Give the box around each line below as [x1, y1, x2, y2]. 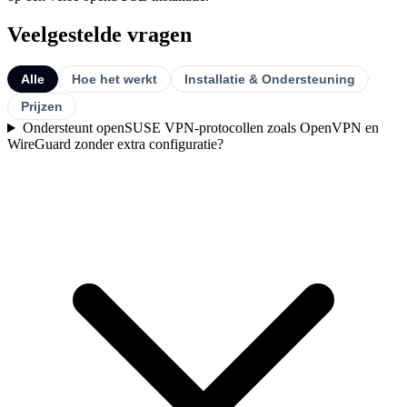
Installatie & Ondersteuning [184, 72, 355, 87]
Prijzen [21, 99, 63, 114]
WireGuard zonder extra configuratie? [7, 136, 223, 153]
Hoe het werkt [72, 72, 157, 87]
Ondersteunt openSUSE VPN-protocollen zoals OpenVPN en [22, 120, 379, 136]
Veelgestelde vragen [7, 23, 192, 47]
